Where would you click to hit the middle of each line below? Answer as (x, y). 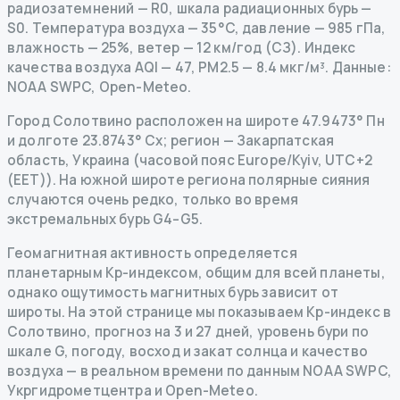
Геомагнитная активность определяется (152, 253)
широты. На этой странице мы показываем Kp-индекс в (200, 312)
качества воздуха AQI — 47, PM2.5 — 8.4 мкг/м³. (168, 67)
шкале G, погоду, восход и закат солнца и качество (187, 351)
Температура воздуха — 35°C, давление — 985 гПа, (208, 28)
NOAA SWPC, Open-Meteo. (100, 87)
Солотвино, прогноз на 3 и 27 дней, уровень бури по (188, 331)
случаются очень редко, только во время (153, 199)
